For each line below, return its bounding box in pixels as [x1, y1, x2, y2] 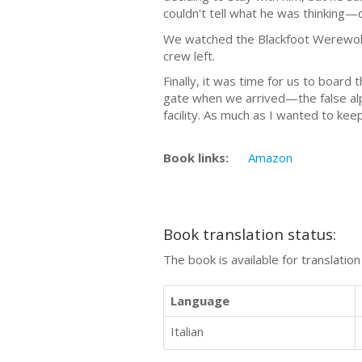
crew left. [163, 47, 215, 64]
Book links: [163, 149, 229, 166]
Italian [170, 322, 204, 339]
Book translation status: [163, 224, 336, 245]
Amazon [248, 149, 293, 166]
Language [170, 292, 229, 309]
